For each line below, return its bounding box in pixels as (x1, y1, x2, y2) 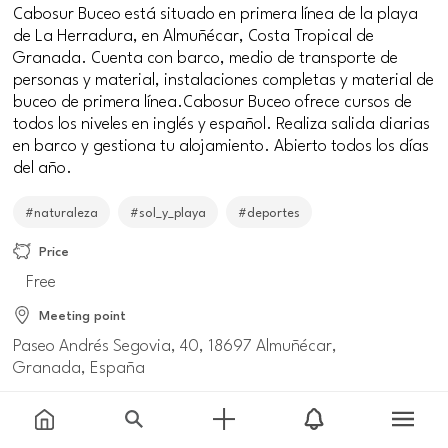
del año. (13, 155, 73, 177)
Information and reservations (17, 412, 245, 434)
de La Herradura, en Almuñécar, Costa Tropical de (13, 23, 375, 45)
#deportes (238, 203, 301, 220)
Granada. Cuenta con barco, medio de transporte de (13, 45, 399, 67)
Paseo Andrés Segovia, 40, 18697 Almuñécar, (13, 333, 338, 355)
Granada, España (13, 355, 146, 377)
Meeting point (39, 306, 127, 323)
